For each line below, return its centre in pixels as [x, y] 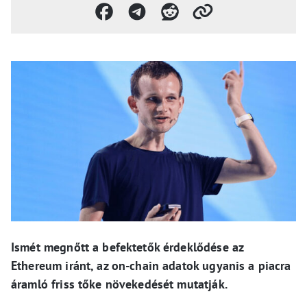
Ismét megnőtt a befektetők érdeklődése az [127, 247]
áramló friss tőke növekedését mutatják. [119, 284]
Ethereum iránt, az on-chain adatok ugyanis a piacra [151, 266]
